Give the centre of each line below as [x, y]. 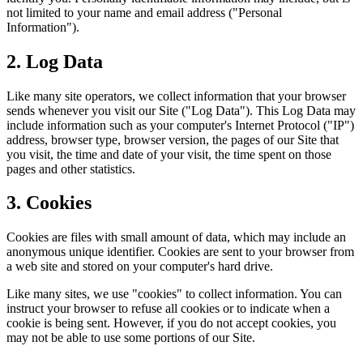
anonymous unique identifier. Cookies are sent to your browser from [180, 252]
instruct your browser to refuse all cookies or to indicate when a [168, 309]
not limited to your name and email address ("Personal [144, 12]
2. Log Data [55, 61]
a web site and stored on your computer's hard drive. [140, 267]
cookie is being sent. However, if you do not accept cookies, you [171, 323]
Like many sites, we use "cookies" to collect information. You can [174, 294]
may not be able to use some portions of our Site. [131, 338]
